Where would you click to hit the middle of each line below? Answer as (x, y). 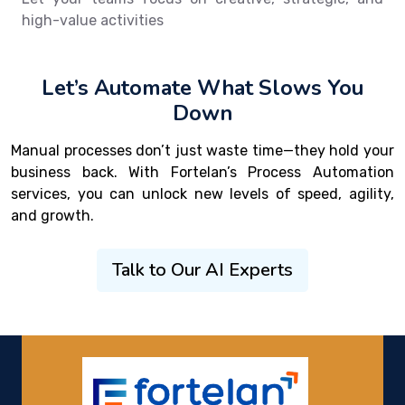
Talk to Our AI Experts (202, 269)
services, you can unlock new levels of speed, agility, (202, 193)
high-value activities (93, 20)
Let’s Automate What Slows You (202, 87)
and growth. (52, 215)
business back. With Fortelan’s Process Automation (202, 172)
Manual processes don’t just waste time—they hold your (202, 150)
